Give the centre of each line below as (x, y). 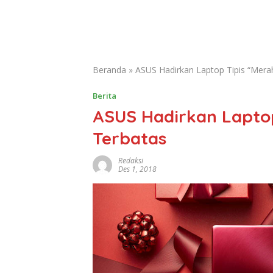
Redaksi (131, 161)
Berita (105, 96)
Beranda (109, 70)
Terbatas (129, 138)
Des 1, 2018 (137, 169)
